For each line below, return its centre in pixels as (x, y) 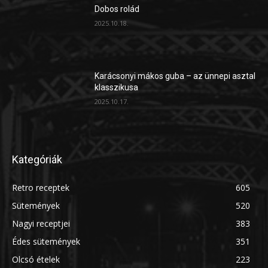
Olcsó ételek (36, 260)
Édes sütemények (46, 242)
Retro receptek (41, 188)
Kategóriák (37, 160)
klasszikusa (117, 87)
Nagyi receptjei (41, 224)
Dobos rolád (117, 9)
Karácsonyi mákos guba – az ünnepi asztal (175, 76)
